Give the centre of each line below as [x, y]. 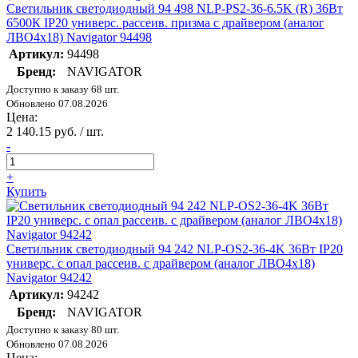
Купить [26, 192]
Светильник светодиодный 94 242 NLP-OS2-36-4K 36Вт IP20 [175, 249]
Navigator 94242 [49, 278]
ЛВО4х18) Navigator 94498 [79, 38]
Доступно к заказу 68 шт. [63, 89]
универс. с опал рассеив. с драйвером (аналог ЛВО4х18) [161, 264]
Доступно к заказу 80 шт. [63, 330]
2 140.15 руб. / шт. [55, 132]
